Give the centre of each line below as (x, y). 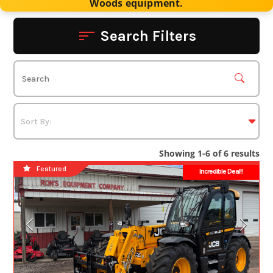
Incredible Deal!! (221, 171)
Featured (52, 169)
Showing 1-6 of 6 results (209, 153)
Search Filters (148, 36)
